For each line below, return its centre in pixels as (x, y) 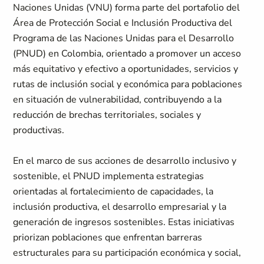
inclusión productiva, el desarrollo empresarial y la (120, 207)
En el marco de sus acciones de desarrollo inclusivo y (125, 161)
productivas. (39, 130)
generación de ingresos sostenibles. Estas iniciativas (124, 222)
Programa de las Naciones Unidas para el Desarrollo (124, 38)
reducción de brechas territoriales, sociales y (107, 115)
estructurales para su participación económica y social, (127, 253)
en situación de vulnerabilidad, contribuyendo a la (118, 100)
